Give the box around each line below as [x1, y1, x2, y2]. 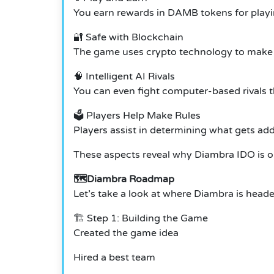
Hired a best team [73, 251, 155, 264]
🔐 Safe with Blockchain [73, 31, 183, 44]
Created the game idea [73, 227, 179, 240]
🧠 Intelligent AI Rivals [73, 70, 175, 83]
